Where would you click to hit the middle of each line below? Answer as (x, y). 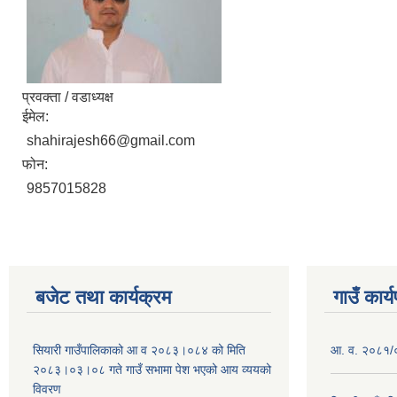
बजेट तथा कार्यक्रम (103, 297)
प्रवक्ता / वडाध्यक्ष (68, 97)
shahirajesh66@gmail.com (111, 140)
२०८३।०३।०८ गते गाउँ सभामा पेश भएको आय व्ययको (152, 369)
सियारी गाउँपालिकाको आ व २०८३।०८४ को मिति (139, 350)
